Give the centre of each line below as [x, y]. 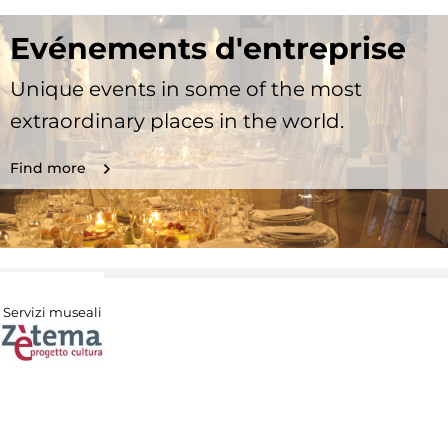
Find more [48, 167]
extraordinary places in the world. [177, 120]
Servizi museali [52, 312]
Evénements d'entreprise [208, 48]
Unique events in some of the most [186, 88]
